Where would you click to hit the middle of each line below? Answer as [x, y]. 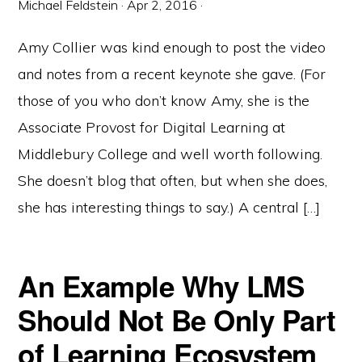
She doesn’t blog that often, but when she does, [173, 181]
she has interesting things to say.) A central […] [169, 207]
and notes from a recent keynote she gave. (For [172, 74]
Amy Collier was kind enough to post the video [172, 47]
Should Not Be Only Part [177, 320]
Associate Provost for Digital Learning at [152, 127]
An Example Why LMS [161, 286]
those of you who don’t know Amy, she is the [164, 101]
